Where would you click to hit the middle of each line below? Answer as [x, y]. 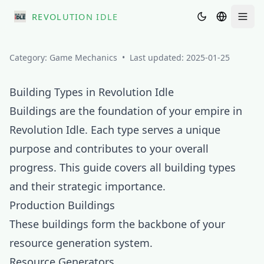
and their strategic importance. [88, 186]
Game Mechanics [83, 57]
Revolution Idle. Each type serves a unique [115, 130]
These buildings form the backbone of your [117, 224]
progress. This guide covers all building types [123, 167]
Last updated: [158, 57]
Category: [29, 57]
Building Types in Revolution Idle [92, 92]
